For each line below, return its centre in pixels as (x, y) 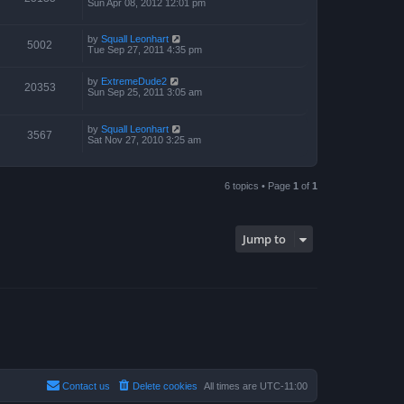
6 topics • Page (259, 185)
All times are (232, 386)
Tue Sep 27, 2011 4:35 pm (145, 50)
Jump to (264, 239)
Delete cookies (165, 386)
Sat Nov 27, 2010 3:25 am (144, 139)
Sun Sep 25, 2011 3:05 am (145, 92)
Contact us (86, 386)
